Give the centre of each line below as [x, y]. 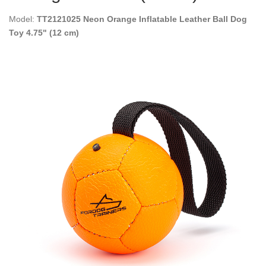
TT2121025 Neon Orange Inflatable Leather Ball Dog [142, 19]
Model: [23, 19]
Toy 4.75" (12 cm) [44, 32]
